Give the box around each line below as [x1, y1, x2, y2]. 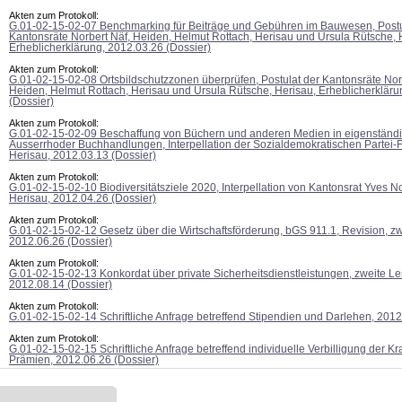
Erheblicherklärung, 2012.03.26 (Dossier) [9, 41, 211, 54]
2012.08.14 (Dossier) [9, 278, 112, 291]
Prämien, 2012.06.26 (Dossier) [9, 354, 159, 366]
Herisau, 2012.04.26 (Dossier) [9, 192, 156, 205]
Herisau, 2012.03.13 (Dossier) [9, 149, 156, 162]
